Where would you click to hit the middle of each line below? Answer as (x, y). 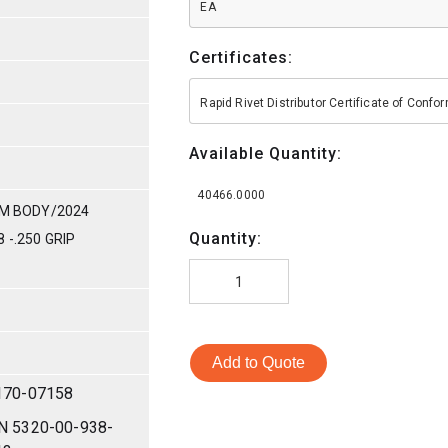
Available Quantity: (266, 153)
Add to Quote (259, 362)
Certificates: (241, 57)
